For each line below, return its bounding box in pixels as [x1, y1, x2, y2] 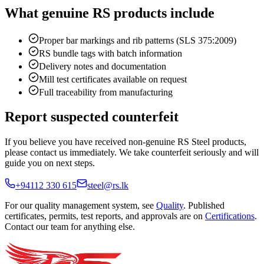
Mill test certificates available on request [39, 74, 187, 84]
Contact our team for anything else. [5, 222, 135, 232]
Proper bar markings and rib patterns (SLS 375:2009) [39, 35, 236, 45]
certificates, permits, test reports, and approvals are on [5, 211, 203, 222]
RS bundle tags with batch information [39, 48, 182, 58]
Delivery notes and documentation [39, 61, 166, 71]
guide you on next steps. [5, 158, 95, 169]
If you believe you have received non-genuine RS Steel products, [5, 137, 246, 147]
